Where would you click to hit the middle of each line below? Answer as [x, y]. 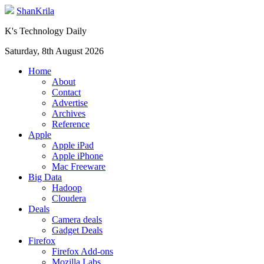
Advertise [70, 103]
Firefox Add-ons [82, 251]
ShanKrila [35, 11]
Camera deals [77, 220]
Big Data [45, 177]
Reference [71, 124]
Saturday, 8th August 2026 [54, 51]
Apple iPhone [77, 156]
